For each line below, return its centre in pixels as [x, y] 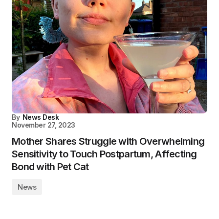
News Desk [41, 117]
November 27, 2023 [44, 125]
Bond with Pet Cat [50, 167]
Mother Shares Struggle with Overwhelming [108, 141]
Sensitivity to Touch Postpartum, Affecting [104, 154]
